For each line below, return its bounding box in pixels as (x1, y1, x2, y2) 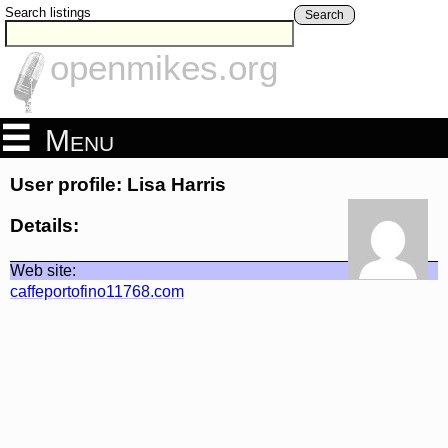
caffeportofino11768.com (10, 282, 184, 300)
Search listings (5, 5, 91, 20)
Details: (10, 214, 79, 236)
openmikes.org (50, 48, 278, 88)
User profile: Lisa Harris (10, 174, 226, 196)
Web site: (10, 261, 76, 279)
